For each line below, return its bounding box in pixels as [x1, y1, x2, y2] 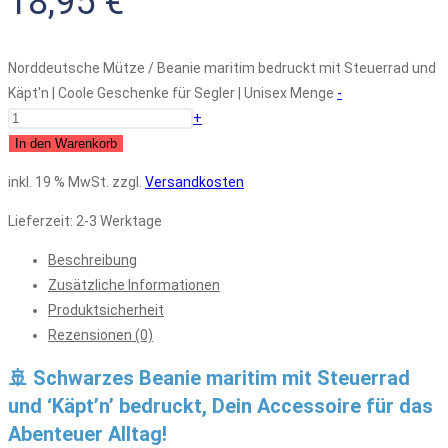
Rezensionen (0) [48, 326, 153, 343]
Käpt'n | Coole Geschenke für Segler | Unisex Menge [8, 84, 334, 101]
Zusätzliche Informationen [48, 276, 220, 293]
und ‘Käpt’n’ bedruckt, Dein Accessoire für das [8, 394, 433, 419]
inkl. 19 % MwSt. [8, 173, 109, 190]
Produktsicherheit [48, 301, 164, 318]
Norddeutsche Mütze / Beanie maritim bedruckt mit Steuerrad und [8, 59, 436, 76]
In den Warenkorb [15, 135, 117, 151]
